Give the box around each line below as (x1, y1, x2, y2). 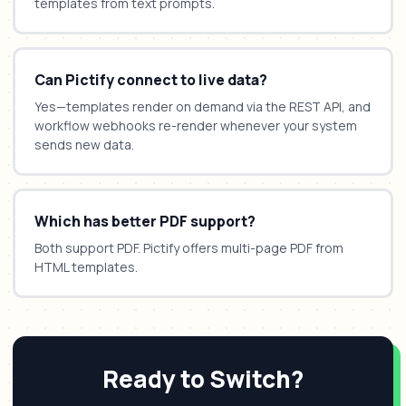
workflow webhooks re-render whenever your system (34, 116, 357, 134)
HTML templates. (34, 257, 138, 275)
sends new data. (34, 135, 134, 153)
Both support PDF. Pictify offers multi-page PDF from (34, 238, 343, 256)
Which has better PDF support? (34, 210, 256, 231)
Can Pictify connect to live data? (34, 69, 267, 90)
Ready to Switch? (102, 362, 304, 395)
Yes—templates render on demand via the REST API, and (34, 97, 371, 115)
